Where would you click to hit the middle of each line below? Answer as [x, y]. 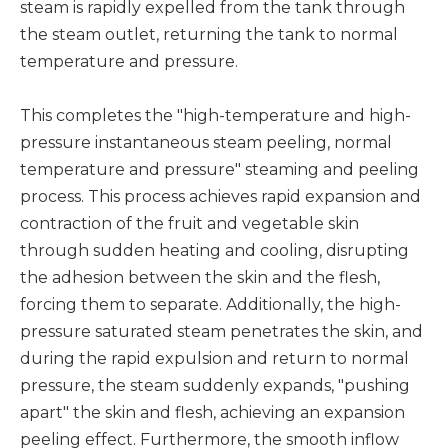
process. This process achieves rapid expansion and [220, 196]
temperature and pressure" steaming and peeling [219, 169]
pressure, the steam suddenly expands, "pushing [215, 385]
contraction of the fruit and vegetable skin [189, 223]
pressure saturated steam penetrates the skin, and [221, 331]
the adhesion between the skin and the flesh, [200, 277]
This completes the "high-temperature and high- [215, 115]
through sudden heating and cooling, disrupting [214, 250]
